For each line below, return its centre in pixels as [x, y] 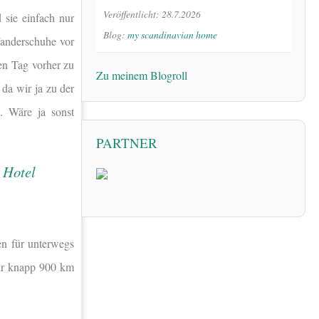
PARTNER [127, 142]
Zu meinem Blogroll [142, 75]
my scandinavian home [172, 34]
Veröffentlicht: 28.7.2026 [152, 14]
